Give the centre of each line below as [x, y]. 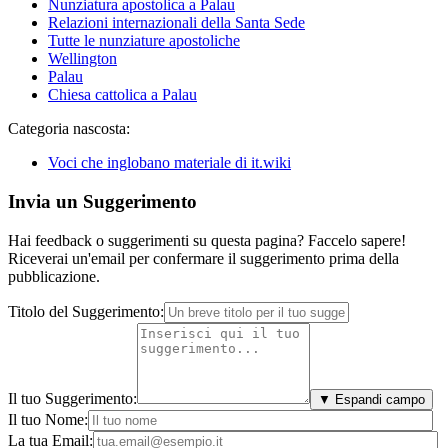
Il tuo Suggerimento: [72, 398]
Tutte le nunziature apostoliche [144, 41]
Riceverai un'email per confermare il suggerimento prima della [203, 258]
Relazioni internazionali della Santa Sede [176, 23]
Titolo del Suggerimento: [86, 311]
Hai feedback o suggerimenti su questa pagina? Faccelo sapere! [207, 240]
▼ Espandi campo [371, 399]
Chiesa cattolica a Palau [122, 95]
